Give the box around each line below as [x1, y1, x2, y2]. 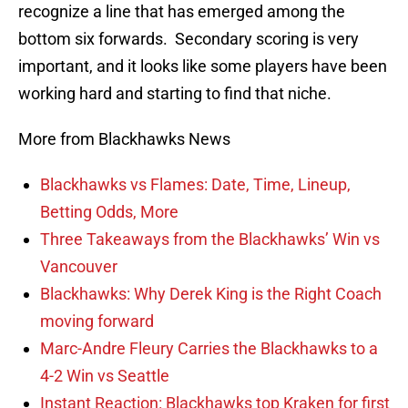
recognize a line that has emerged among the [18, 2, 345, 22]
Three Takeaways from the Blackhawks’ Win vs [40, 229, 380, 250]
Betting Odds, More [40, 202, 178, 222]
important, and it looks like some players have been [18, 56, 387, 76]
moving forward [40, 311, 154, 331]
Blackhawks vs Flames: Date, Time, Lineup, [40, 175, 351, 195]
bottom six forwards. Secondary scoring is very [18, 29, 359, 49]
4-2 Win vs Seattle [40, 366, 169, 386]
